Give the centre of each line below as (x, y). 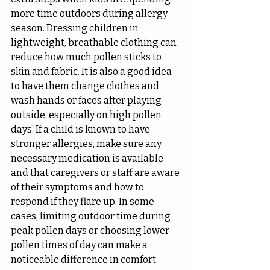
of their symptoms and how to (78, 187)
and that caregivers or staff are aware (96, 173)
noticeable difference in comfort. (84, 260)
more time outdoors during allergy (90, 14)
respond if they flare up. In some (83, 202)
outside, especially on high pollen (87, 115)
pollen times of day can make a (80, 245)
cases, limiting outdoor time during (92, 216)
